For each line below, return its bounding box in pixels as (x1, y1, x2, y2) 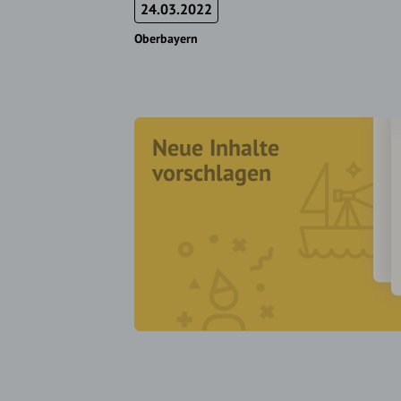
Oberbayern (134, 30, 198, 47)
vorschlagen (152, 158, 271, 188)
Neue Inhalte (152, 132, 279, 163)
